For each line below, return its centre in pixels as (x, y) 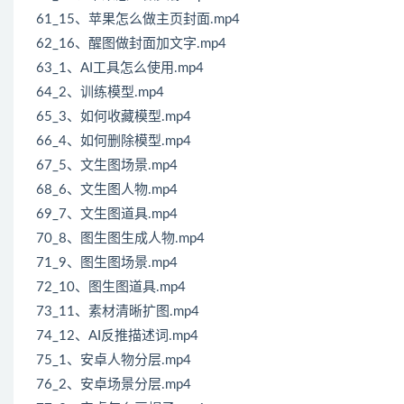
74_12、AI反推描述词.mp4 (117, 336)
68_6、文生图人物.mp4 (107, 190)
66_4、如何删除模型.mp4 (114, 142)
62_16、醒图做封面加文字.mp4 (131, 44)
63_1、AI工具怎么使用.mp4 (120, 69)
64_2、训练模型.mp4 (100, 93)
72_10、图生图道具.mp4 (111, 288)
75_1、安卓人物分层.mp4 (114, 361)
